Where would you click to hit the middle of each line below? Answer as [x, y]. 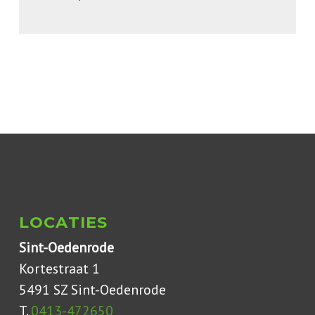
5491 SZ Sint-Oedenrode [92, 289]
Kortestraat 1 [59, 268]
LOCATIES [63, 222]
